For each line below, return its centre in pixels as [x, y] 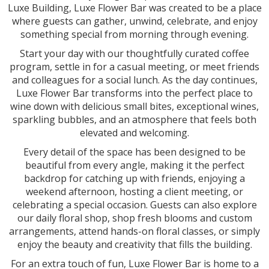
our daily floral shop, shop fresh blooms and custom [134, 218]
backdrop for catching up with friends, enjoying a [134, 178]
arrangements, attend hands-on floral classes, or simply [134, 231]
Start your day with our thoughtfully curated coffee [134, 53]
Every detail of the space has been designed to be [134, 152]
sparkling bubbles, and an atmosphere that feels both [134, 119]
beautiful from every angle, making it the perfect [134, 165]
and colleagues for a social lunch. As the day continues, [134, 80]
